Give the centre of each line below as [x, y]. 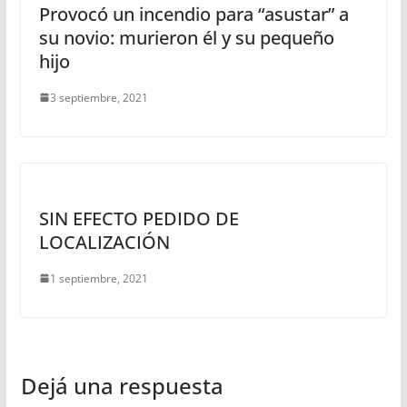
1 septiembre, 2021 [99, 278]
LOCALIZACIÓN [104, 242]
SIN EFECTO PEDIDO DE [139, 218]
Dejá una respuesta [122, 385]
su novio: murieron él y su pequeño [186, 37]
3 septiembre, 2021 [99, 97]
